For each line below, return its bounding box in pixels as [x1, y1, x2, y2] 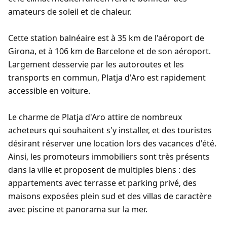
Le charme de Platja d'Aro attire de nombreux [8, 111, 182, 123]
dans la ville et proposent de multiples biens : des [8, 164, 196, 175]
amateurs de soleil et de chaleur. [8, 6, 131, 17]
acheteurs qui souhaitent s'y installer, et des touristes [8, 125, 212, 136]
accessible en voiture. [8, 85, 90, 96]
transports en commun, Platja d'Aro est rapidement [8, 72, 206, 83]
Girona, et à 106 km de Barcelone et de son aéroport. [8, 46, 211, 57]
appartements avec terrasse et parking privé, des [8, 177, 197, 188]
